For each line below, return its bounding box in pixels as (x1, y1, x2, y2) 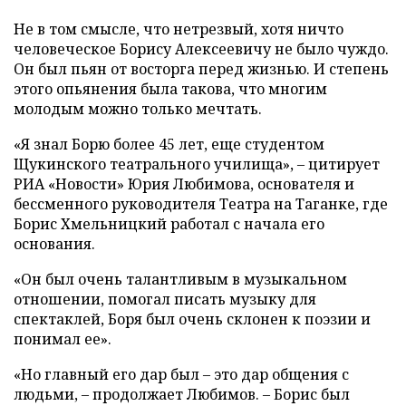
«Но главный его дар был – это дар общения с (14, 364, 349, 384)
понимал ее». (14, 329, 111, 349)
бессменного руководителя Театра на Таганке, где (14, 194, 388, 214)
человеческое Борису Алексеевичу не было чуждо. (14, 39, 389, 59)
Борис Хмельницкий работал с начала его (14, 214, 324, 234)
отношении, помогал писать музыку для (14, 289, 316, 309)
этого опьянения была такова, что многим (14, 79, 327, 99)
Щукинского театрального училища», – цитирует (14, 154, 380, 174)
